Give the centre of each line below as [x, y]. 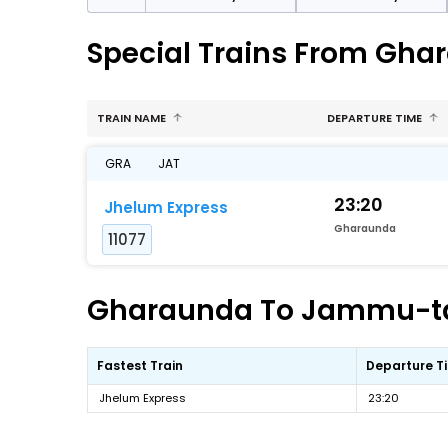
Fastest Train [140, 365]
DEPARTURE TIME [376, 118]
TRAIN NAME [133, 118]
